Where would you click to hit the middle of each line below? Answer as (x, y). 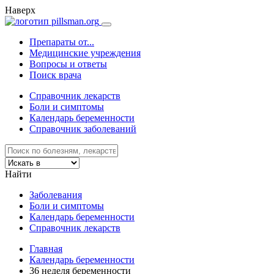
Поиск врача (55, 75)
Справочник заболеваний (83, 129)
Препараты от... (62, 42)
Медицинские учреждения (85, 53)
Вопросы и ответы (68, 64)
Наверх (20, 10)
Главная (46, 249)
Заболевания (56, 195)
